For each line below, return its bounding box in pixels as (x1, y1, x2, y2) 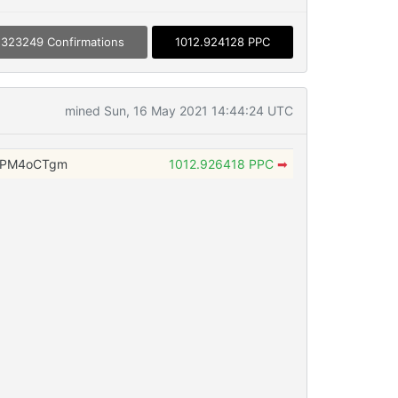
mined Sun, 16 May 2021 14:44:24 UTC (64, 102, 293, 118)
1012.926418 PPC (168, 155, 277, 171)
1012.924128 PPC (174, 34, 270, 49)
